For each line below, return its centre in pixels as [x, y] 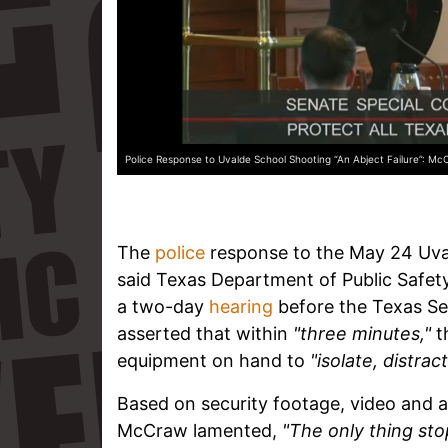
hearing [241, 307]
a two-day [163, 307]
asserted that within [205, 334]
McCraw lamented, [199, 431]
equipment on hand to [213, 361]
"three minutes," [362, 334]
